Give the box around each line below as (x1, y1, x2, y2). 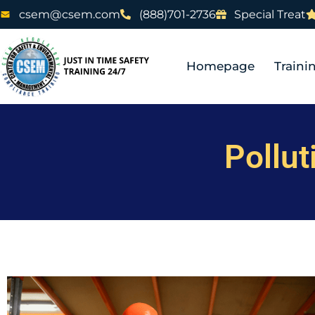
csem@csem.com (18, 8, 120, 21)
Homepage (186, 59, 255, 74)
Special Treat (234, 8, 307, 21)
